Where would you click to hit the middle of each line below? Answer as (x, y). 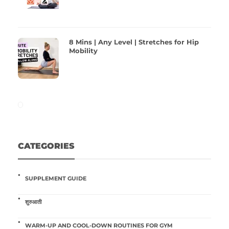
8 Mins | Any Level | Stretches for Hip (134, 42)
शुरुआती (33, 202)
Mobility (83, 51)
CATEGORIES (46, 146)
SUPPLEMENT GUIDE (56, 179)
